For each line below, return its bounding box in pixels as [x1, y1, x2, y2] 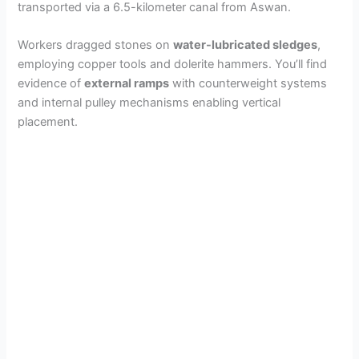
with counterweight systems [169, 75, 328, 91]
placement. [18, 114, 79, 129]
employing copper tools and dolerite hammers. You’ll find [18, 56, 328, 71]
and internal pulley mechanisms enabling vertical [18, 95, 281, 110]
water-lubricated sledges [173, 37, 318, 52]
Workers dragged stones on [18, 37, 174, 52]
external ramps [84, 75, 170, 91]
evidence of [18, 75, 85, 91]
